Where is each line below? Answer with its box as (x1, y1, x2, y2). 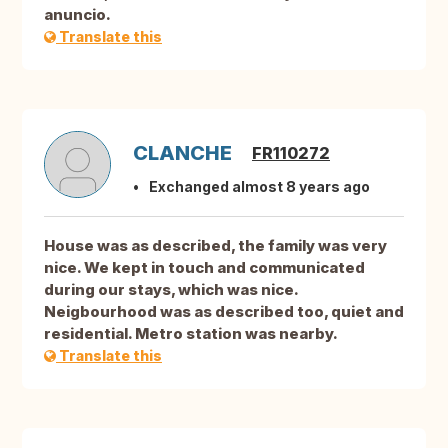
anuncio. (44, 5, 111, 25)
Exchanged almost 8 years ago (149, 178, 370, 196)
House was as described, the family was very (44, 236, 387, 256)
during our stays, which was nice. (44, 280, 298, 300)
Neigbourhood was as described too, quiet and (44, 302, 404, 322)
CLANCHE (133, 141, 232, 166)
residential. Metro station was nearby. (44, 324, 338, 344)
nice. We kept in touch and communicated (44, 258, 365, 278)
